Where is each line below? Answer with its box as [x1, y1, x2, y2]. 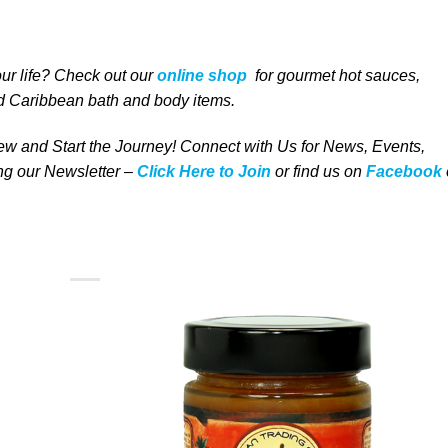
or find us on [275, 163, 366, 181]
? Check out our [41, 67, 157, 85]
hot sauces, [339, 67, 420, 85]
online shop [157, 67, 247, 85]
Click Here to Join [133, 163, 271, 181]
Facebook [366, 163, 442, 181]
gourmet [277, 67, 339, 85]
